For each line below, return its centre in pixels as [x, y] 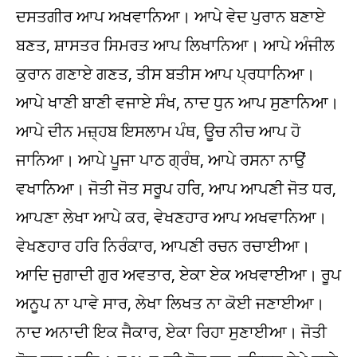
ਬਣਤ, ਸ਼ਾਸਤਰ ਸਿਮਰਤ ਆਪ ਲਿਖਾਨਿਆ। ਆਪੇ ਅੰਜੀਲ [175, 45]
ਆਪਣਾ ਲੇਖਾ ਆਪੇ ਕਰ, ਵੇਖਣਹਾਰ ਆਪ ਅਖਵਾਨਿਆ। [171, 217]
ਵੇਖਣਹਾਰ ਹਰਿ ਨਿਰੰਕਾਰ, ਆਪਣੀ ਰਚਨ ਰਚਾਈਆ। [163, 246]
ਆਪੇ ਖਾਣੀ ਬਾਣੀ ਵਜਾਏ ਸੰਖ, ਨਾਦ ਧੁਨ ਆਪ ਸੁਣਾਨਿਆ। [177, 102]
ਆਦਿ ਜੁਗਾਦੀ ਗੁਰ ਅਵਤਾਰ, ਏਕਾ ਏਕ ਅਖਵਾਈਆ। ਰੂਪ [178, 275]
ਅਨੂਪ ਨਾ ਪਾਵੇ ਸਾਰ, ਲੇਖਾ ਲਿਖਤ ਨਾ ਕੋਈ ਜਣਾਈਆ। [170, 303]
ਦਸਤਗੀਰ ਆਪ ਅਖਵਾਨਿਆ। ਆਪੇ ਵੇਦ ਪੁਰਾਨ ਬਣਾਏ [171, 16]
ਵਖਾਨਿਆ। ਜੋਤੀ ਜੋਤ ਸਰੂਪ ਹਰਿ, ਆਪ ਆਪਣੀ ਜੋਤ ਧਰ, [176, 188]
